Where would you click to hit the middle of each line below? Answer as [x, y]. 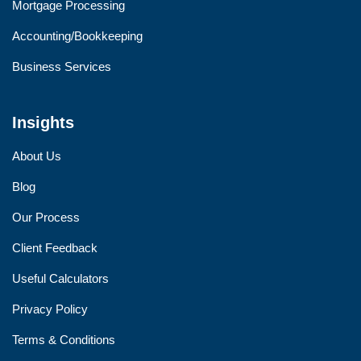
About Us [37, 156]
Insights [43, 122]
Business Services [62, 66]
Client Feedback [55, 248]
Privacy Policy [50, 309]
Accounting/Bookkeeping [77, 36]
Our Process [46, 217]
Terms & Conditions [64, 340]
